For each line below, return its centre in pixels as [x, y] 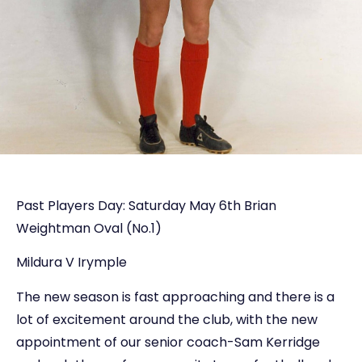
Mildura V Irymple [72, 263]
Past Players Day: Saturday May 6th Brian [146, 205]
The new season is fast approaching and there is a [175, 297]
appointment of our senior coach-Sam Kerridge [168, 342]
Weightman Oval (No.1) [89, 228]
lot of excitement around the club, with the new [167, 319]
